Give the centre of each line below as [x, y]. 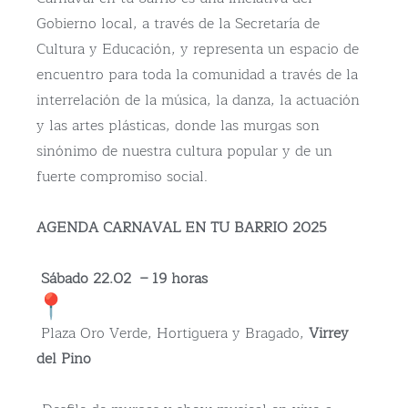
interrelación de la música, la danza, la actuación [198, 101]
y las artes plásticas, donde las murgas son [178, 126]
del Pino [64, 359]
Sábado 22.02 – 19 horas [122, 279]
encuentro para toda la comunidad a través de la [197, 75]
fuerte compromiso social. [122, 177]
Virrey [329, 334]
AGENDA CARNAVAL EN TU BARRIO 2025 [184, 228]
